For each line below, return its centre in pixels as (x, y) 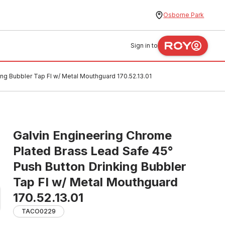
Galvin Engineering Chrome (92, 135)
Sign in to (144, 45)
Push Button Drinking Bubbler (100, 166)
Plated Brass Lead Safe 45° (93, 151)
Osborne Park (184, 15)
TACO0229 (39, 211)
